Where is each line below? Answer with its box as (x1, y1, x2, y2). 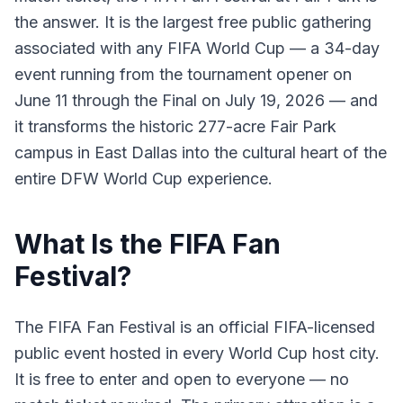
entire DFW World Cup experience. (14, 169, 273, 188)
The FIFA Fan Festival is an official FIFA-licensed (14, 318, 375, 336)
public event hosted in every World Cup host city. (14, 344, 380, 363)
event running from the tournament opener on (14, 65, 352, 84)
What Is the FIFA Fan (14, 228, 281, 260)
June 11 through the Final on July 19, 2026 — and (14, 91, 378, 110)
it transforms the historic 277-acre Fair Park (14, 117, 336, 136)
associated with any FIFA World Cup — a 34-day (14, 39, 380, 58)
